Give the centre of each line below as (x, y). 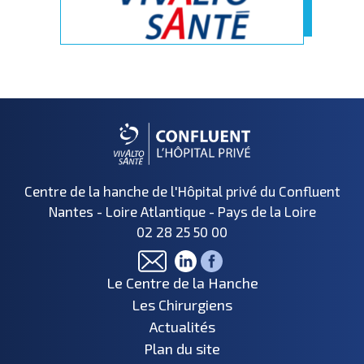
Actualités (182, 327)
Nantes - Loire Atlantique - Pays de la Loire (182, 212)
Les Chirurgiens (182, 305)
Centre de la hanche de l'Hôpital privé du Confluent (182, 191)
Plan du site (182, 349)
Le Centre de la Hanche (182, 283)
